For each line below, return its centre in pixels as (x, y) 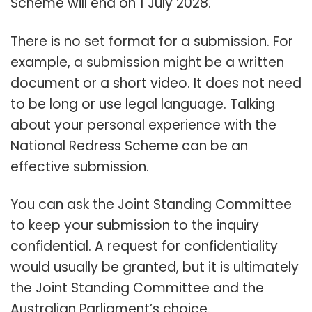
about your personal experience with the (143, 125)
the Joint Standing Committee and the (137, 288)
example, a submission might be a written (147, 62)
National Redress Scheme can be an (129, 146)
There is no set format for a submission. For (152, 41)
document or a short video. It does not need (156, 83)
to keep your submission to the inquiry (135, 226)
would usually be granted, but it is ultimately (155, 267)
